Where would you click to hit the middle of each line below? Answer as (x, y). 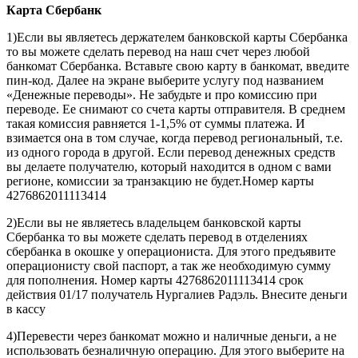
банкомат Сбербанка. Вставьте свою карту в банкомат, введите (178, 66)
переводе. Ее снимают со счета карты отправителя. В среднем (176, 109)
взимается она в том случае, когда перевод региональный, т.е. (175, 137)
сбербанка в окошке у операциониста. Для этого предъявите (171, 251)
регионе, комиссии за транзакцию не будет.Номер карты (160, 181)
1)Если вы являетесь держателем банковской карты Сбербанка (177, 37)
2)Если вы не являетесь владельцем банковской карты (154, 222)
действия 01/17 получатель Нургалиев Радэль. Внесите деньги (177, 294)
